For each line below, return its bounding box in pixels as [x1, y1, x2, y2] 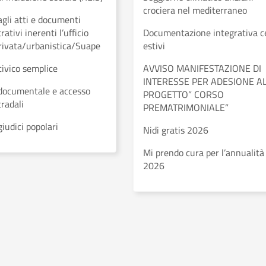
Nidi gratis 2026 [143, 123, 208, 137]
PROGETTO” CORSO [143, 87, 224, 102]
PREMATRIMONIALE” [143, 100, 229, 115]
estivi [143, 39, 165, 53]
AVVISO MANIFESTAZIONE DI [143, 61, 261, 75]
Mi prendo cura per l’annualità [143, 145, 264, 160]
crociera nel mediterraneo [143, 3, 247, 17]
